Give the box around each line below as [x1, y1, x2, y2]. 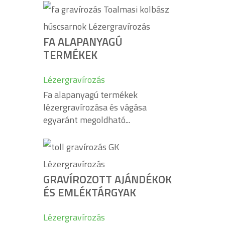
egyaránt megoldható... [43, 113, 130, 127]
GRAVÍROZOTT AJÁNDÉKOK [43, 170, 172, 188]
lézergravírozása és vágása [43, 100, 147, 114]
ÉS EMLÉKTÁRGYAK [43, 183, 136, 201]
